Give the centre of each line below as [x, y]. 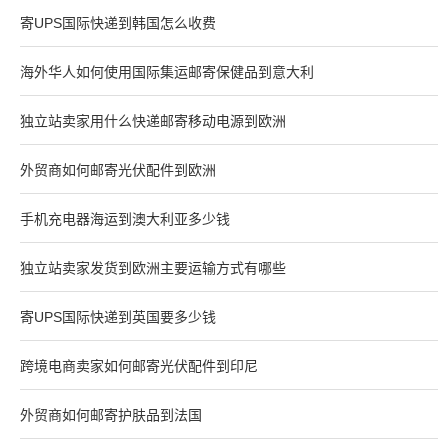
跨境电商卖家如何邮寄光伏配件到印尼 [139, 366]
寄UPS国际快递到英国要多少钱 [118, 317]
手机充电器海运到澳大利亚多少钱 [125, 219]
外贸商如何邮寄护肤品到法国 [111, 415]
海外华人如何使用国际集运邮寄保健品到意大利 [167, 72]
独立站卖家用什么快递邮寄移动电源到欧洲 [153, 121]
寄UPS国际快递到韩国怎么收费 [118, 23]
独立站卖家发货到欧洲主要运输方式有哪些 [153, 268]
